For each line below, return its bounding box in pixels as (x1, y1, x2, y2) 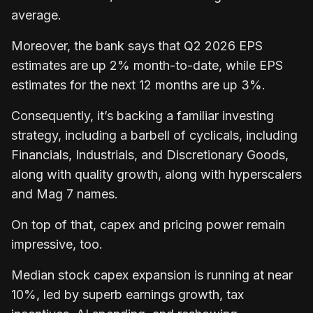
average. (11, 7, 61, 22)
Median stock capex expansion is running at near (11, 267, 293, 282)
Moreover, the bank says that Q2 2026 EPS (11, 38, 263, 53)
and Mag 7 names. (11, 186, 118, 201)
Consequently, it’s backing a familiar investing (11, 108, 274, 123)
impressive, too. (11, 236, 103, 252)
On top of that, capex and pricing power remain (11, 217, 285, 232)
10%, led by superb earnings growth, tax (11, 286, 244, 302)
